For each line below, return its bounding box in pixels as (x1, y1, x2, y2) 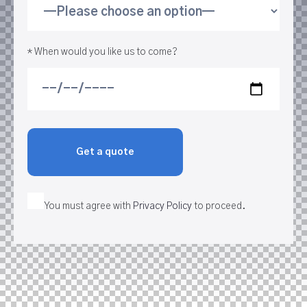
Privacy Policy (133, 201, 192, 212)
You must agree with (45, 201, 133, 212)
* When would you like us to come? (27, 47, 177, 57)
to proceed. (192, 201, 245, 212)
